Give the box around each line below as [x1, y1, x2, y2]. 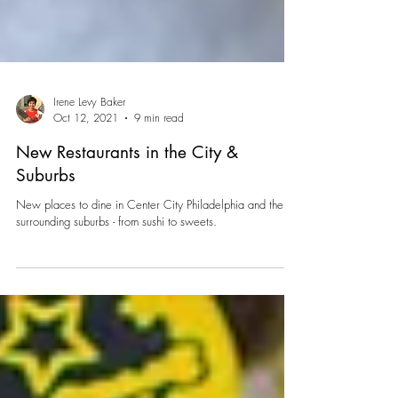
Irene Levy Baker [53, 183, 125, 198]
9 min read [134, 199, 184, 214]
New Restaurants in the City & [16, 230, 238, 252]
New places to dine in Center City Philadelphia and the [16, 285, 283, 301]
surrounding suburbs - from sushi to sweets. [16, 302, 217, 318]
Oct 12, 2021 [53, 199, 118, 214]
